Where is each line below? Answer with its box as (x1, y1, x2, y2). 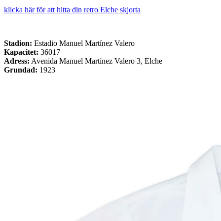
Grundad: (4, 65, 37, 74)
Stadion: (4, 38, 32, 47)
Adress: (4, 56, 30, 65)
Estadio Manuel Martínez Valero (32, 38, 135, 47)
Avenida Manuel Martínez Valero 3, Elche (30, 56, 162, 65)
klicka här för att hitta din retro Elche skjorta (4, 5, 141, 14)
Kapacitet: (4, 47, 38, 56)
